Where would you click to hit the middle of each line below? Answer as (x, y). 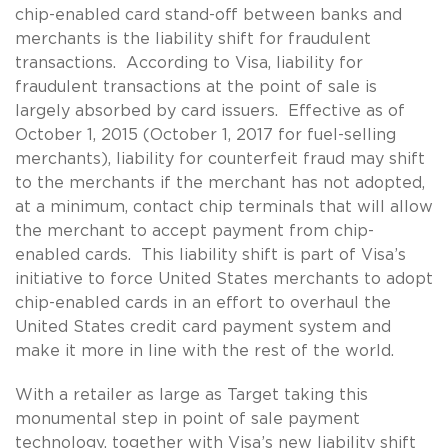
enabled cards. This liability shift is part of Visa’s (210, 254)
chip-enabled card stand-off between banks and (208, 14)
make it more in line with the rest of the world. (204, 350)
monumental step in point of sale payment (187, 418)
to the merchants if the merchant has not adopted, (220, 182)
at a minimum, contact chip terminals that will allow (224, 206)
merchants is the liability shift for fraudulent (193, 38)
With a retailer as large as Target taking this (191, 394)
